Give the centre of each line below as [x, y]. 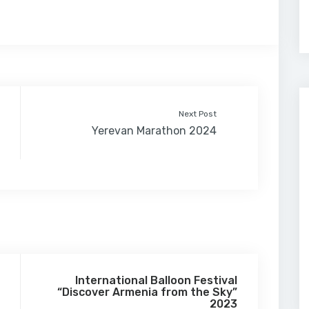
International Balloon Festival [156, 280]
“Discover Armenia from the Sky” [147, 292]
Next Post [198, 114]
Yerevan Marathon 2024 [154, 131]
